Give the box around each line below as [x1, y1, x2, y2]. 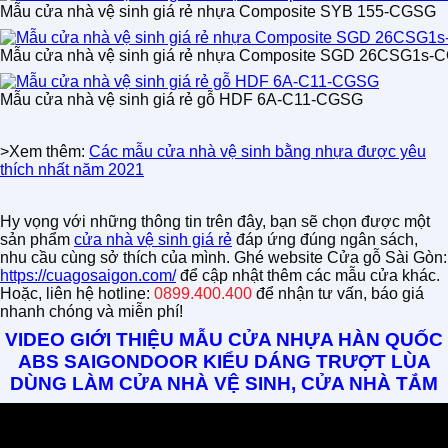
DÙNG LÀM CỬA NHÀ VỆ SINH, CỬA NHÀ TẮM [10, 373, 438, 394]
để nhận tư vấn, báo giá [252, 285, 424, 302]
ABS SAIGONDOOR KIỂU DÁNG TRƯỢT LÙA [17, 351, 431, 372]
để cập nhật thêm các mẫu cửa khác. [176, 267, 440, 284]
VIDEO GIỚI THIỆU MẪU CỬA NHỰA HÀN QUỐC [5, 329, 443, 350]
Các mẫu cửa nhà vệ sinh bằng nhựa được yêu [89, 143, 426, 160]
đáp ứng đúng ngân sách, [232, 231, 418, 248]
